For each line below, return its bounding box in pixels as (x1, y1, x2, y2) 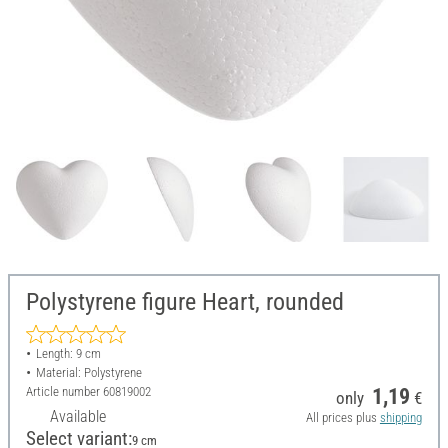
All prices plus (305, 410, 380, 426)
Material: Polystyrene (35, 365, 142, 381)
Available (50, 407, 106, 427)
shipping (379, 410, 422, 426)
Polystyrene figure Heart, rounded (26, 288, 344, 317)
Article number (26, 384, 103, 400)
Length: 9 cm (35, 346, 101, 362)
